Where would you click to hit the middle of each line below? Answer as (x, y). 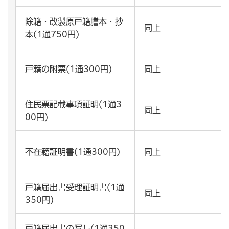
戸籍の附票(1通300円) (68, 69)
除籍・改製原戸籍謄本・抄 (74, 22)
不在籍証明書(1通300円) (73, 152)
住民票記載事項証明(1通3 (73, 105)
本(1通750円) (52, 35)
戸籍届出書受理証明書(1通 (75, 187)
